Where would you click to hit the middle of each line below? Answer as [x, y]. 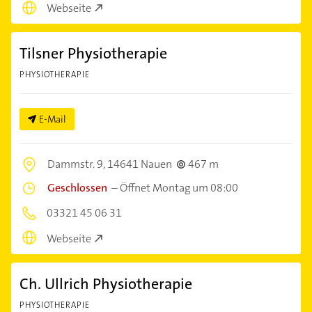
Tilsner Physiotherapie [93, 54]
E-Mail [53, 119]
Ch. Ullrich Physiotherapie [106, 283]
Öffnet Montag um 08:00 [179, 188]
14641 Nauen [140, 164]
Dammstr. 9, [77, 164]
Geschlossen [77, 188]
